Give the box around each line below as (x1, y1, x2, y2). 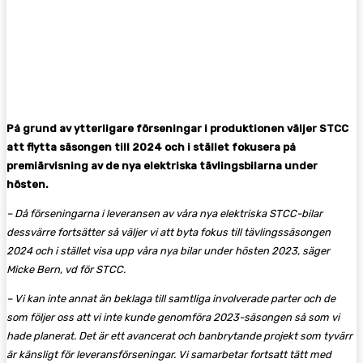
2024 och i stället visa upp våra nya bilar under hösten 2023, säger (6, 244, 330, 257)
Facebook (40, 33, 84, 46)
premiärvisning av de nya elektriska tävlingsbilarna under (6, 159, 318, 172)
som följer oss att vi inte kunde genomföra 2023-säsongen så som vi (6, 310, 340, 323)
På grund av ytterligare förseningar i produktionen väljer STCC (6, 122, 348, 135)
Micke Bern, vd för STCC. (6, 263, 126, 275)
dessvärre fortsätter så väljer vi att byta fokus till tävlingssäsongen (6, 225, 331, 238)
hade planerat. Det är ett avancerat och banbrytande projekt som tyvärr (6, 329, 352, 342)
